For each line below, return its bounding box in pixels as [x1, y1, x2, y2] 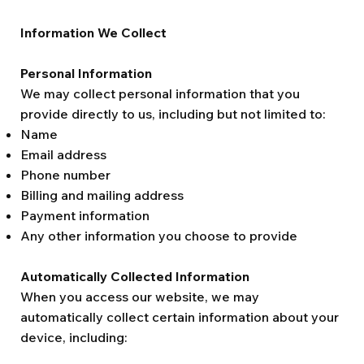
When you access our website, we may [20, 288, 259, 305]
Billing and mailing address [20, 187, 184, 203]
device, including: [20, 329, 128, 345]
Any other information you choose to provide [20, 227, 297, 244]
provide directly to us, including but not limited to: [20, 106, 326, 122]
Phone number [20, 167, 110, 183]
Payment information [20, 207, 149, 223]
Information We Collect [20, 24, 167, 41]
